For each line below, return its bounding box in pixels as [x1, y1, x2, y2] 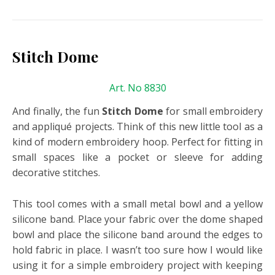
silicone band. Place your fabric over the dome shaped [12, 212, 263, 226]
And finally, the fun [12, 104, 102, 118]
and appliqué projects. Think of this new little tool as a [12, 120, 263, 133]
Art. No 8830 [109, 81, 166, 95]
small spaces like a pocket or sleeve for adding [12, 150, 263, 164]
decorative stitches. [12, 166, 100, 179]
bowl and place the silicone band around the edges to [12, 228, 263, 241]
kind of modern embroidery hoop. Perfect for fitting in [12, 135, 263, 149]
